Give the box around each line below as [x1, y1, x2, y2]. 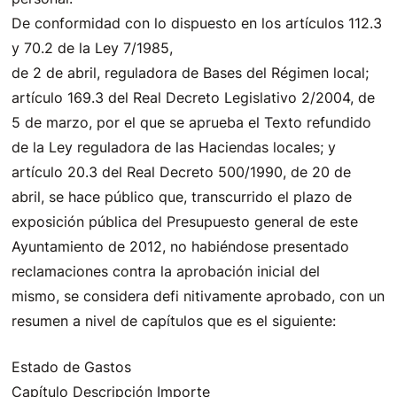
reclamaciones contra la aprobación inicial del [12, 262, 321, 280]
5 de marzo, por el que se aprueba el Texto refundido [12, 113, 372, 131]
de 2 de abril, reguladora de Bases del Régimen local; [12, 64, 370, 82]
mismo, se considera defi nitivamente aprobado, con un [12, 287, 385, 305]
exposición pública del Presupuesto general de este [12, 213, 359, 230]
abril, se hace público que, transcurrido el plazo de [12, 188, 353, 206]
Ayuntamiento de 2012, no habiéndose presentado [12, 237, 350, 255]
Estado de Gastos [12, 358, 132, 376]
